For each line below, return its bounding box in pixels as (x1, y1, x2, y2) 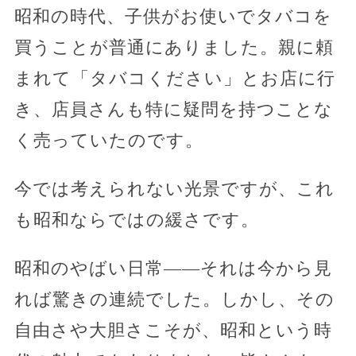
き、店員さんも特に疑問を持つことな (14, 99, 333, 119)
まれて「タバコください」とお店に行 (14, 68, 335, 88)
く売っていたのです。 (14, 130, 203, 150)
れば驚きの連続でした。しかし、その (14, 288, 335, 309)
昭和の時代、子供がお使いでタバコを (14, 6, 332, 26)
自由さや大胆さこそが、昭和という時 (14, 319, 332, 340)
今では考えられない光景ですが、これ (14, 178, 335, 199)
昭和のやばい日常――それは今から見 (14, 257, 332, 278)
